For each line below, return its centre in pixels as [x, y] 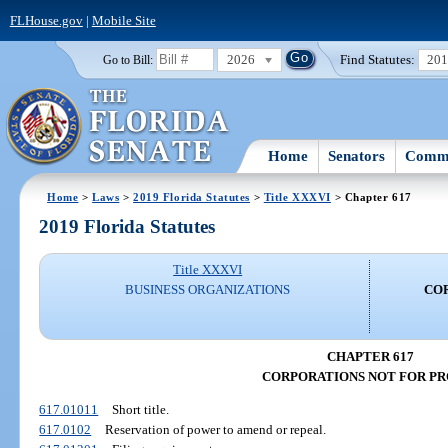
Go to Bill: [127, 59]
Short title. [140, 410]
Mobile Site [123, 20]
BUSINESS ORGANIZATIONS [208, 290]
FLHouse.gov [46, 20]
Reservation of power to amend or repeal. [215, 430]
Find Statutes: [378, 59]
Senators [357, 155]
